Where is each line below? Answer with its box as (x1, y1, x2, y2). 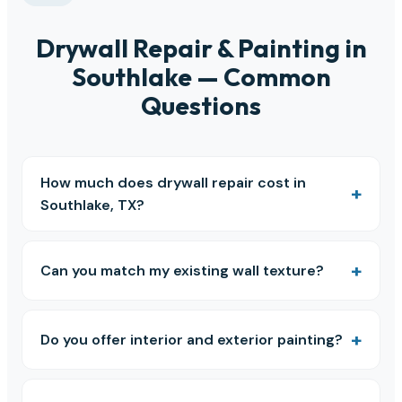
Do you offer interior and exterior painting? (40, 329, 343, 349)
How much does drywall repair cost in (40, 172, 306, 192)
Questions (141, 89, 261, 121)
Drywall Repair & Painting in (35, 31, 367, 64)
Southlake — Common (71, 60, 331, 92)
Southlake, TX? (40, 195, 144, 214)
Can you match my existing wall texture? (40, 260, 324, 280)
